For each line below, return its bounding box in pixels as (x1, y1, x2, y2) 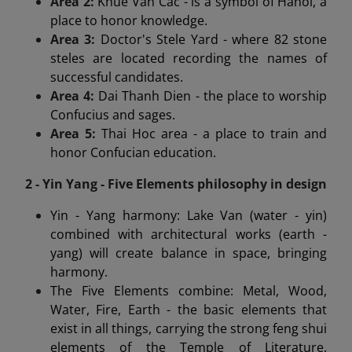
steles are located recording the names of (50, 49, 327, 67)
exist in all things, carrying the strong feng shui (50, 319, 327, 337)
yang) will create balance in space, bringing (50, 244, 327, 262)
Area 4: (50, 86, 99, 104)
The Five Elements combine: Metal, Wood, (50, 281, 327, 299)
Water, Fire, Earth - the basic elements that (50, 300, 327, 318)
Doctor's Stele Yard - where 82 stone (100, 30, 327, 48)
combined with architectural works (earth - (50, 225, 327, 243)
